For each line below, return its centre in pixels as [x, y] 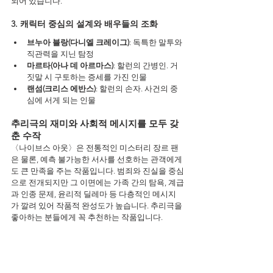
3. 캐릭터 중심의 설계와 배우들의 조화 [84, 24]
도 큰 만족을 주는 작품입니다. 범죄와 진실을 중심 [97, 171]
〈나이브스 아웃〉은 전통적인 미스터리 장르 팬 [95, 148]
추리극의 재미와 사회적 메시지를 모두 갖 [95, 123]
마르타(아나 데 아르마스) [70, 66]
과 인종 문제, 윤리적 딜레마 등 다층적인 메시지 [94, 194]
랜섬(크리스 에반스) [61, 89]
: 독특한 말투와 [157, 42]
